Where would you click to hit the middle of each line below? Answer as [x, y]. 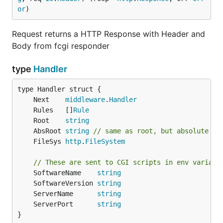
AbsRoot [49, 131]
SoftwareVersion [65, 183]
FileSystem [105, 141]
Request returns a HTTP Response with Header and [109, 34]
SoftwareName [65, 173]
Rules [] [53, 110]
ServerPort [65, 204]
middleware [85, 100]
